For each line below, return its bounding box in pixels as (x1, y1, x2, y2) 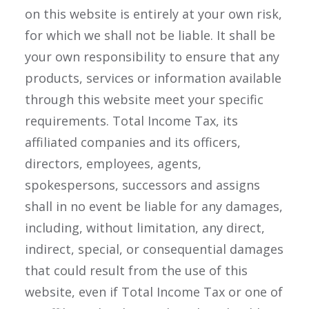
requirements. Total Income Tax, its (25, 112, 238, 129)
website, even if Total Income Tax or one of (25, 283, 283, 300)
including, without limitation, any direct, (25, 219, 265, 236)
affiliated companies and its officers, (25, 134, 241, 150)
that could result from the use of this (25, 262, 248, 279)
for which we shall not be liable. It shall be (25, 27, 275, 43)
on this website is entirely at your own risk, (25, 6, 282, 22)
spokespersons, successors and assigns (25, 177, 260, 193)
